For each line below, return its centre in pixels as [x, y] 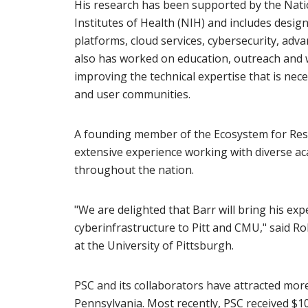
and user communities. [132, 95]
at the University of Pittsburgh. [154, 246]
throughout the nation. [134, 170]
